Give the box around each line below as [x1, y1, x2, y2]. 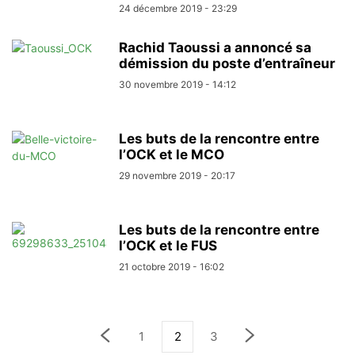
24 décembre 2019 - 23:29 [119, 2, 237, 14]
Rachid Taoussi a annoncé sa [119, 40, 311, 55]
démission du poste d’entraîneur [119, 55, 335, 71]
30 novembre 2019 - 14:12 [119, 78, 236, 90]
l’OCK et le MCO [119, 147, 224, 162]
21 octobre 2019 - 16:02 [119, 261, 224, 273]
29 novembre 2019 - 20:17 [119, 170, 235, 181]
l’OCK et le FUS [119, 238, 217, 254]
